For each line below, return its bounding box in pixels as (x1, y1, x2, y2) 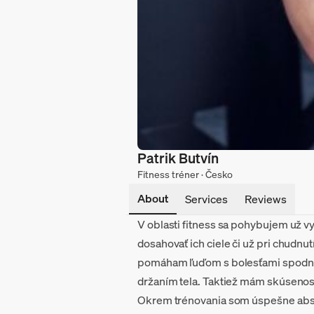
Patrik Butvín (137, 148, 219, 168)
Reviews (245, 191, 287, 207)
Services (185, 191, 228, 207)
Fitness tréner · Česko (137, 167, 233, 181)
